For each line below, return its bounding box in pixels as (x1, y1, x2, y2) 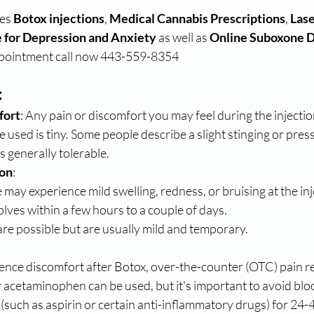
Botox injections (13, 11, 104, 27)
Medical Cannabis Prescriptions (109, 11, 285, 27)
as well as (156, 29, 210, 46)
